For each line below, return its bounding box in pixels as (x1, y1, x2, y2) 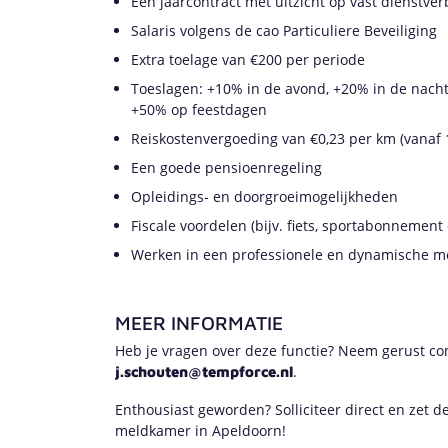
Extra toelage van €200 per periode (131, 50, 365, 69)
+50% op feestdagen (131, 100, 267, 119)
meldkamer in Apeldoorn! (115, 421, 286, 440)
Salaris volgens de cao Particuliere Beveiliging (131, 21, 437, 40)
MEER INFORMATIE (115, 311, 283, 334)
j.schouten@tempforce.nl (115, 363, 293, 380)
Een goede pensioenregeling (131, 158, 322, 177)
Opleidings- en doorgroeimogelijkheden (131, 187, 398, 206)
